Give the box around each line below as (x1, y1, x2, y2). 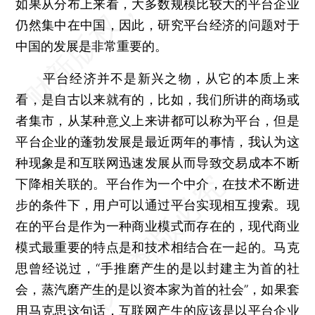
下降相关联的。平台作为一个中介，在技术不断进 (15, 176, 300, 191)
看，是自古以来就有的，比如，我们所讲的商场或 (15, 91, 300, 107)
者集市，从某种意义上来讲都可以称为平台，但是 (15, 112, 300, 128)
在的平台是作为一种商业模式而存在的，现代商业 (15, 218, 300, 233)
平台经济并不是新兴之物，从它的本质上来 (15, 70, 300, 86)
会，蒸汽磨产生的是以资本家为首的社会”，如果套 (15, 281, 300, 297)
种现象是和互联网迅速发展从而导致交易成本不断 (15, 155, 300, 170)
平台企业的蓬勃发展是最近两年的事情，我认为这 (15, 134, 300, 149)
